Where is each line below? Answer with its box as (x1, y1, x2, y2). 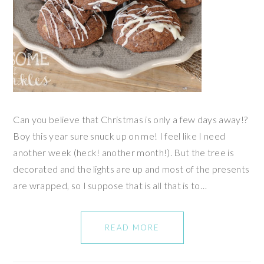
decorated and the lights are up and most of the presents (13, 163, 250, 174)
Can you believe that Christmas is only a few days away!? (13, 113, 248, 125)
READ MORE (104, 222, 160, 232)
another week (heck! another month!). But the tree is (13, 146, 235, 158)
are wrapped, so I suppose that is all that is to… (13, 179, 207, 191)
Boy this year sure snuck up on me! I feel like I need (13, 130, 226, 141)
